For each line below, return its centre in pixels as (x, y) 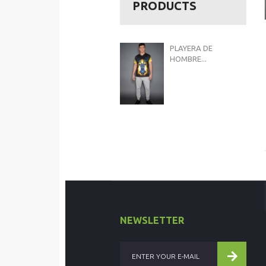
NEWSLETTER (152, 220)
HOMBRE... (189, 59)
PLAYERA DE (191, 48)
